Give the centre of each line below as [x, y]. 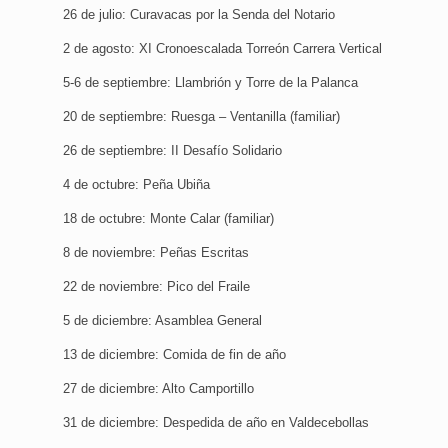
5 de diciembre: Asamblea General [162, 321]
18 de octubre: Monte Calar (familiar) [168, 219]
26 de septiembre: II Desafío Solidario [172, 151]
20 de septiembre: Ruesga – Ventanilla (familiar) [201, 117]
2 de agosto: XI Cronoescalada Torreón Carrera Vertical [222, 49]
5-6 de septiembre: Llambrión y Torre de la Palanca [210, 83]
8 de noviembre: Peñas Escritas [156, 253]
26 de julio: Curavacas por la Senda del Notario [199, 15]
